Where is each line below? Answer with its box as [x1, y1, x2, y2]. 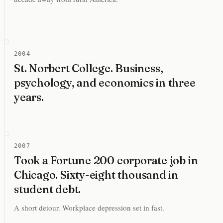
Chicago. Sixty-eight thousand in [14, 168, 178, 182]
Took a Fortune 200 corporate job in [14, 153, 198, 168]
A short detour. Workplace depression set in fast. [14, 202, 164, 213]
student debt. [14, 182, 81, 197]
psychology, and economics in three [14, 76, 196, 90]
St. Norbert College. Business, [14, 61, 163, 76]
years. [14, 90, 44, 105]
